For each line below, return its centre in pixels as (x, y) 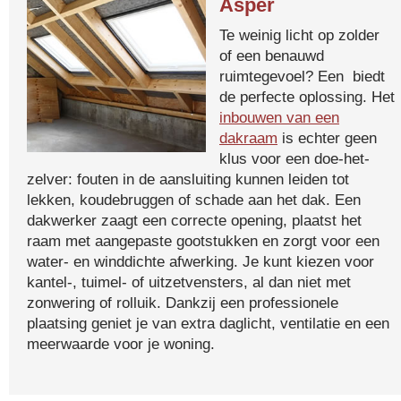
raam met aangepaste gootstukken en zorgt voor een (203, 241)
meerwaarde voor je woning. (121, 344)
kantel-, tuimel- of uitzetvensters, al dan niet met (189, 282)
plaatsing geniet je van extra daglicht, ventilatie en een (208, 323)
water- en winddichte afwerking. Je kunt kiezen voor (200, 261)
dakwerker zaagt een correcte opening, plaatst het (194, 220)
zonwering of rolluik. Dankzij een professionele (183, 303)
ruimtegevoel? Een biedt (302, 76)
